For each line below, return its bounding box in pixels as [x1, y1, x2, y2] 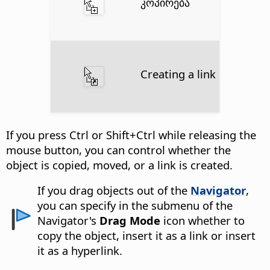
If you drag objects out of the [37, 183, 191, 198]
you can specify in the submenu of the [37, 198, 233, 213]
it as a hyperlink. [37, 243, 123, 259]
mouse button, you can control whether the [6, 142, 231, 158]
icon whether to [160, 213, 245, 228]
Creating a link [140, 66, 216, 82]
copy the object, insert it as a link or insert [37, 228, 256, 243]
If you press [6, 127, 69, 143]
